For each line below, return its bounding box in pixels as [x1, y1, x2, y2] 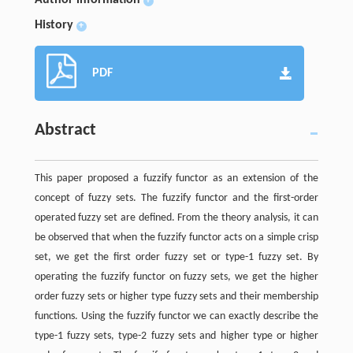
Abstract [34, 121, 96, 139]
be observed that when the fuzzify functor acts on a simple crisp [34, 231, 319, 243]
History [34, 18, 73, 32]
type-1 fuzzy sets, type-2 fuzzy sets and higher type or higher [34, 329, 319, 342]
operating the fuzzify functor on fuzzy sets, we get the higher [34, 270, 319, 283]
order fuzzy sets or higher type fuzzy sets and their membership [34, 290, 319, 303]
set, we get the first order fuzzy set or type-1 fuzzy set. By [34, 251, 319, 263]
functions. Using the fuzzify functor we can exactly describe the [34, 310, 319, 322]
